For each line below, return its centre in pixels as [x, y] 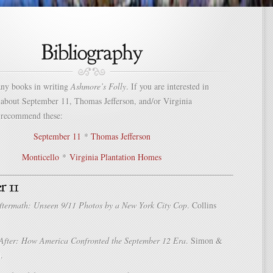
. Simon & [204, 240]
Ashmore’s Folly [98, 86]
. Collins [202, 205]
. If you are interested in [168, 86]
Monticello [41, 157]
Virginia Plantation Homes [115, 157]
